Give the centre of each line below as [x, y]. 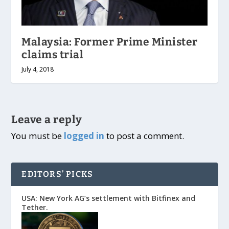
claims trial [53, 54]
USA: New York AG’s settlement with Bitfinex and [109, 198]
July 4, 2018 [38, 69]
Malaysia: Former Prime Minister [110, 42]
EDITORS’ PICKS [58, 174]
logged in [84, 135]
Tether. [35, 207]
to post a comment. [144, 135]
